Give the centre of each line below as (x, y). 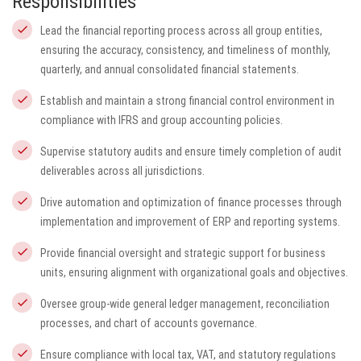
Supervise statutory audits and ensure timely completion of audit (191, 151)
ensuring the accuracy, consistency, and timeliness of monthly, (185, 50)
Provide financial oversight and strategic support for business (183, 253)
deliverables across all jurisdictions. (122, 171)
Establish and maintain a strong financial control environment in (187, 101)
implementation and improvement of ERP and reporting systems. (190, 222)
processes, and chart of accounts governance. (149, 323)
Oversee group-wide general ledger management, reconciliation (185, 304)
